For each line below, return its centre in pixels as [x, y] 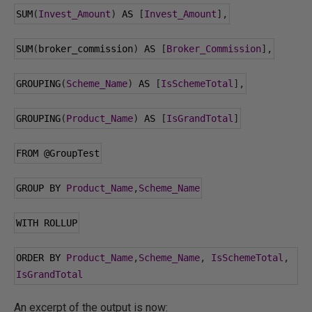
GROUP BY [41, 188]
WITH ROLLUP [47, 223]
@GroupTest [72, 153]
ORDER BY [41, 258]
